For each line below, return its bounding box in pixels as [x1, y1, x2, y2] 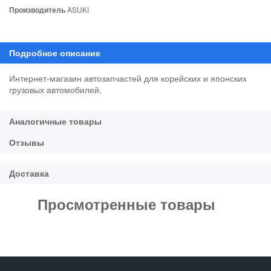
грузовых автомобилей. [9, 83, 102, 96]
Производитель [9, 4, 65, 15]
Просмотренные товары [38, 193, 215, 214]
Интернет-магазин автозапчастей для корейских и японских [9, 71, 247, 84]
